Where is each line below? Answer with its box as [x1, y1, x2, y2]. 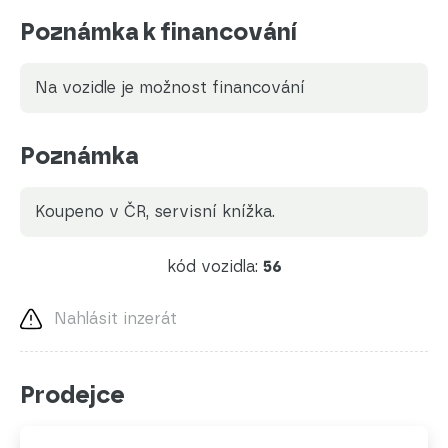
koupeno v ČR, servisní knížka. [45, 201, 275, 221]
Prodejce [20, 379, 125, 409]
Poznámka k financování [20, 16, 298, 46]
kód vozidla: [166, 256, 263, 276]
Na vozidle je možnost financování [35, 77, 305, 97]
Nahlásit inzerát [54, 308, 177, 328]
